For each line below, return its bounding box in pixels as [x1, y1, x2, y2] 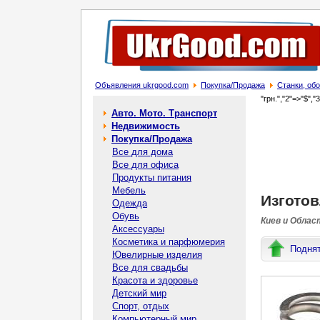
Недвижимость [111, 121, 180, 131]
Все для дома [112, 146, 173, 157]
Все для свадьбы [112, 262, 188, 273]
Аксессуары [112, 224, 164, 234]
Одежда [112, 198, 147, 209]
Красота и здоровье [112, 275, 198, 286]
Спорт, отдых [112, 301, 169, 311]
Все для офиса [112, 159, 179, 170]
